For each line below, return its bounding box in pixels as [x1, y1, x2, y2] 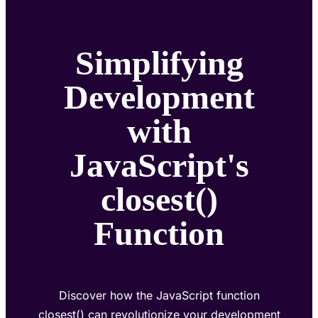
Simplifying [75, 43, 243, 82]
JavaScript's [69, 146, 249, 184]
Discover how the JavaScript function [58, 287, 260, 302]
